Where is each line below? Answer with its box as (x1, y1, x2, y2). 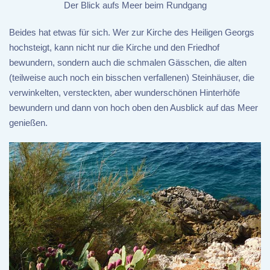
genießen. (9, 117, 48, 128)
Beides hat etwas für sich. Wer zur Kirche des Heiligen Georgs (9, 27, 254, 37)
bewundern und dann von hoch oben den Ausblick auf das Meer (9, 102, 258, 113)
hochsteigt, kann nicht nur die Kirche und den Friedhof (9, 42, 219, 52)
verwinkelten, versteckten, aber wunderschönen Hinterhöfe (9, 87, 240, 98)
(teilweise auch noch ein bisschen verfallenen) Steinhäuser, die (9, 72, 254, 83)
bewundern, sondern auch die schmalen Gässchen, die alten (9, 57, 246, 67)
